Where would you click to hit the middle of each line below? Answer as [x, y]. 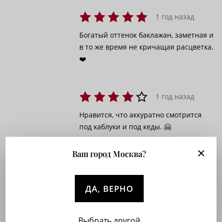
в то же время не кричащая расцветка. [146, 47]
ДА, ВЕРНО [110, 189]
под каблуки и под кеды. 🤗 [125, 127]
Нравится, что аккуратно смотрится [140, 115]
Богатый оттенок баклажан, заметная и [146, 35]
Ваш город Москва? [110, 154]
